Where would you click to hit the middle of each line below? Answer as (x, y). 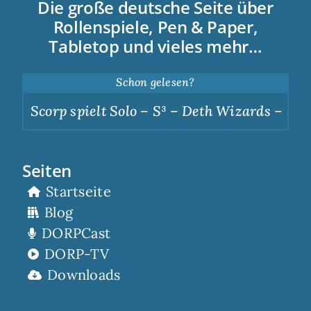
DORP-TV (77, 253)
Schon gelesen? (155, 82)
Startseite (78, 191)
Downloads (84, 274)
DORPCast (76, 233)
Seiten (47, 170)
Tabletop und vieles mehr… (155, 47)
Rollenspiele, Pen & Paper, (155, 27)
